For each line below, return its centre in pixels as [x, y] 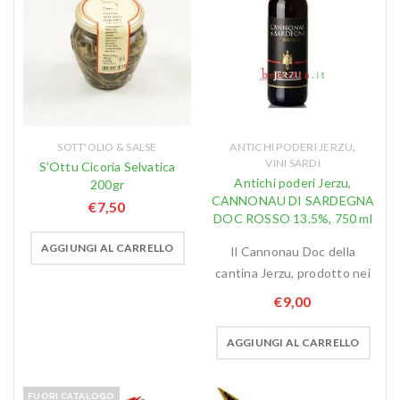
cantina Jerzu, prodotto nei [293, 273]
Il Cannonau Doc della [293, 252]
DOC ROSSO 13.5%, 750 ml [293, 219]
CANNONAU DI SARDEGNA [293, 201]
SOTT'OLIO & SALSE [107, 147]
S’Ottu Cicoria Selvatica [107, 167]
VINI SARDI [293, 163]
